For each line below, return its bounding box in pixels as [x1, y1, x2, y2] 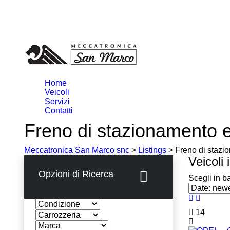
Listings [138, 146, 166, 155]
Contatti [45, 106, 73, 115]
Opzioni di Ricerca [39, 169, 113, 179]
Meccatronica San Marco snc [24, 146, 129, 155]
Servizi [45, 97, 70, 106]
